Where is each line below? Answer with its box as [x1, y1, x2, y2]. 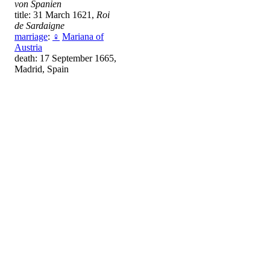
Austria [14, 42, 42, 52]
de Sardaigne [14, 20, 64, 31]
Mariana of [62, 31, 104, 42]
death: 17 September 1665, [14, 52, 116, 63]
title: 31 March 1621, [14, 9, 96, 20]
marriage [14, 31, 48, 42]
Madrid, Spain [14, 63, 69, 74]
